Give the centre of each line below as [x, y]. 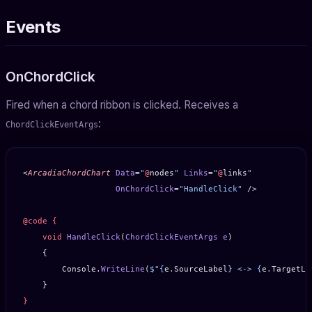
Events [33, 26]
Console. [62, 269]
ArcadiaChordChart [69, 173]
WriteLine [123, 269]
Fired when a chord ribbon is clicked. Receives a [122, 104]
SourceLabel [201, 269]
